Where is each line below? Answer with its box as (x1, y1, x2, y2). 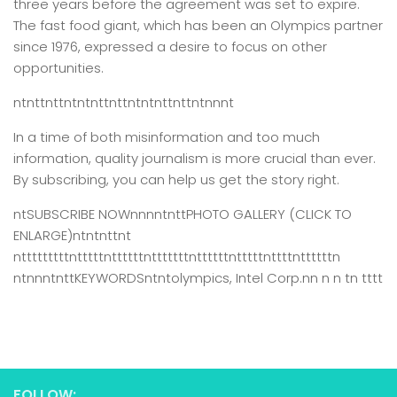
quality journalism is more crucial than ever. (91, 149, 376, 167)
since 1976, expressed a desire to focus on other (13, 37, 327, 56)
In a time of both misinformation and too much (13, 128, 320, 146)
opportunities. (13, 58, 104, 77)
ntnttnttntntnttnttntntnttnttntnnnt (13, 93, 234, 112)
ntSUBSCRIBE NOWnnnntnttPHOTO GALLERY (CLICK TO (13, 205, 352, 223)
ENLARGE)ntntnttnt (13, 226, 131, 245)
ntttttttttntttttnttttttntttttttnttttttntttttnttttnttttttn (13, 247, 340, 266)
